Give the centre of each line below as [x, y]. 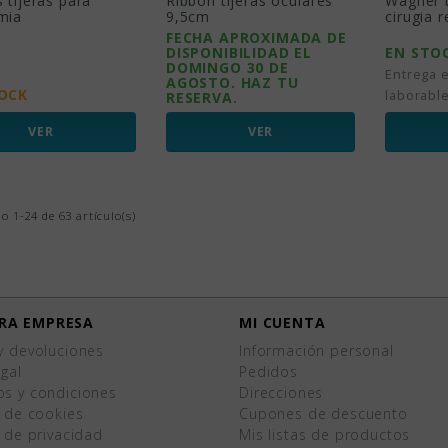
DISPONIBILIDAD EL [239, 52]
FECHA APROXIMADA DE [256, 37]
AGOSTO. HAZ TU [232, 82]
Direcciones [281, 392]
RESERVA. [201, 97]
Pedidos [268, 371]
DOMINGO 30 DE [227, 67]
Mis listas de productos [325, 434]
